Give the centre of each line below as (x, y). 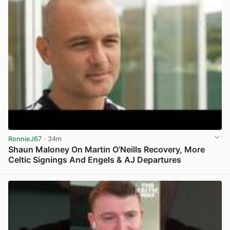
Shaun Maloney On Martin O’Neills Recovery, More (107, 149)
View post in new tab (188, 171)
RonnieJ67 (25, 139)
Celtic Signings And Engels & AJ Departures (95, 159)
